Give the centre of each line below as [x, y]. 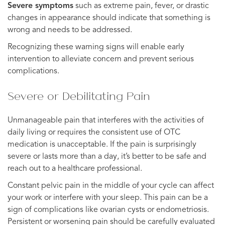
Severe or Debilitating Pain [79, 96]
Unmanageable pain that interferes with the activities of [106, 120]
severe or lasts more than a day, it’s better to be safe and [107, 156]
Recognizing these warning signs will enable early [96, 47]
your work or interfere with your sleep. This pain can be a [108, 198]
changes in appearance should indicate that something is [109, 18]
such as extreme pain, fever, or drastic [141, 6]
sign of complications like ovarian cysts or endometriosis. [108, 210]
